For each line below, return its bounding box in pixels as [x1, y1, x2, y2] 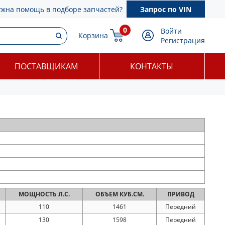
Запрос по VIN [140, 4, 191, 14]
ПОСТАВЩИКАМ [14, 61, 78, 72]
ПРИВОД [167, 190, 194, 198]
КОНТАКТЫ [130, 61, 174, 72]
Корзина [78, 31, 108, 40]
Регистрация [161, 36, 205, 45]
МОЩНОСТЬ [18, 190, 58, 198]
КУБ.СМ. [119, 190, 144, 198]
